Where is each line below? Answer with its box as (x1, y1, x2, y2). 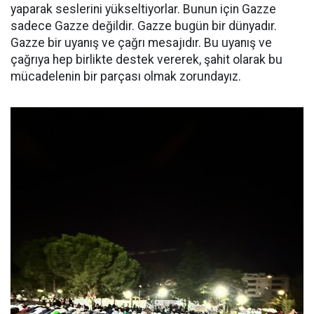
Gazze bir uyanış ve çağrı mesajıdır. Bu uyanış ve (11, 36, 272, 50)
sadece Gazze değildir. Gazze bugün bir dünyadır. (11, 19, 277, 33)
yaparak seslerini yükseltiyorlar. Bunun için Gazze (11, 2, 276, 16)
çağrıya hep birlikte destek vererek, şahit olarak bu (11, 53, 282, 67)
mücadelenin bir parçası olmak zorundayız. (11, 69, 241, 83)
